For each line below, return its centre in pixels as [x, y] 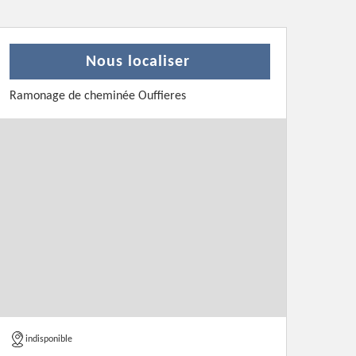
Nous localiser [138, 62]
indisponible [49, 339]
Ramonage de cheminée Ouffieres [98, 96]
